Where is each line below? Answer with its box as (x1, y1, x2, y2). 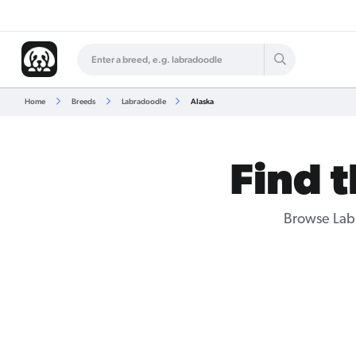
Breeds (71, 97, 95, 106)
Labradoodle (121, 97, 166, 106)
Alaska (188, 97, 214, 106)
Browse (284, 212, 333, 227)
